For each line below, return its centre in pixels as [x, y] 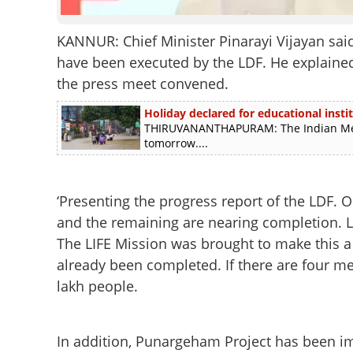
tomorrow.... [176, 143]
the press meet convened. [142, 84]
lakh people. [97, 286]
